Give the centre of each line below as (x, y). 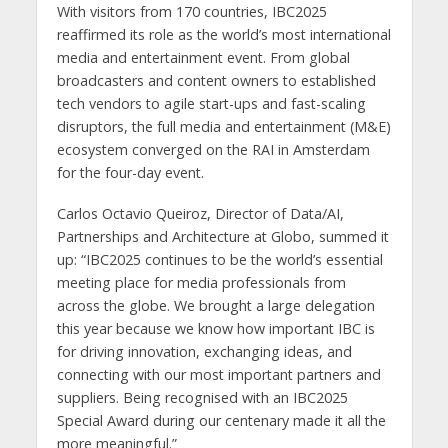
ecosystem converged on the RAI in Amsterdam (213, 149)
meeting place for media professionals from (201, 282)
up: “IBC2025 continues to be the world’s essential (219, 259)
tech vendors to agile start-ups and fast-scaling (211, 103)
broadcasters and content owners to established (216, 80)
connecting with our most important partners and (218, 374)
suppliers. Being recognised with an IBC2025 (202, 397)
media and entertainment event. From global (203, 57)
